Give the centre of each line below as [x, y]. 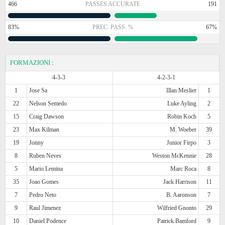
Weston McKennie [174, 155]
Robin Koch [182, 116]
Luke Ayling [182, 103]
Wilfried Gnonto [177, 208]
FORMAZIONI [30, 62]
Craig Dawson [47, 116]
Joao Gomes [44, 182]
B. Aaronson [181, 195]
